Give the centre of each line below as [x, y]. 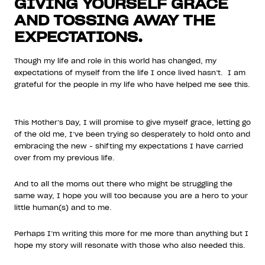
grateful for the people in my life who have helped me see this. [132, 84]
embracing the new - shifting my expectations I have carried [129, 146]
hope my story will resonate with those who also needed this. [132, 245]
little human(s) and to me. [65, 207]
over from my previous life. [67, 157]
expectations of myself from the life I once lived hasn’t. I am [130, 72]
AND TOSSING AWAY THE [115, 20]
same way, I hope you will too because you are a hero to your [131, 195]
